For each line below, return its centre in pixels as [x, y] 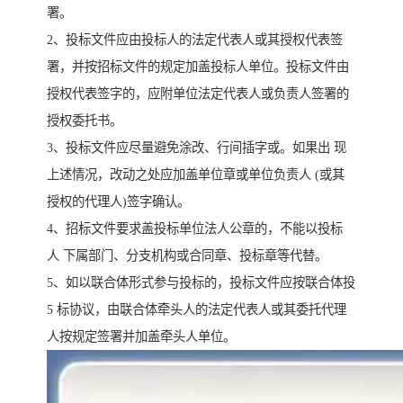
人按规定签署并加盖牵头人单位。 [141, 337]
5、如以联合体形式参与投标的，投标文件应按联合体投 [201, 283]
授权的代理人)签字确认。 [118, 202]
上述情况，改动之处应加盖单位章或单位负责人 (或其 [196, 175]
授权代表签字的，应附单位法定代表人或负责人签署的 [198, 94]
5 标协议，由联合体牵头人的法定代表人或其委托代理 [197, 310]
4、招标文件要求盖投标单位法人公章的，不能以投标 [195, 229]
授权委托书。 [85, 121]
